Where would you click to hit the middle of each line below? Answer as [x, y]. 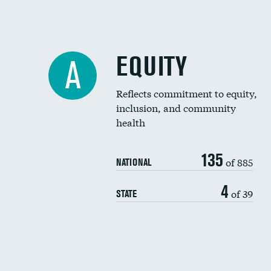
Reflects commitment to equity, [187, 93]
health [131, 122]
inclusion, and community [176, 107]
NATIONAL [134, 162]
